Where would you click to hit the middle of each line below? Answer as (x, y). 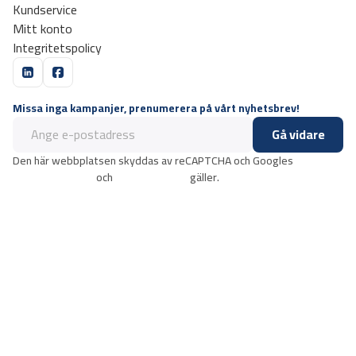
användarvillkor (151, 177)
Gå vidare (298, 134)
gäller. (203, 177)
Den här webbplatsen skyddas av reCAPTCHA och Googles (153, 160)
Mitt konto (43, 28)
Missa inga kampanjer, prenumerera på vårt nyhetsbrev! (156, 108)
